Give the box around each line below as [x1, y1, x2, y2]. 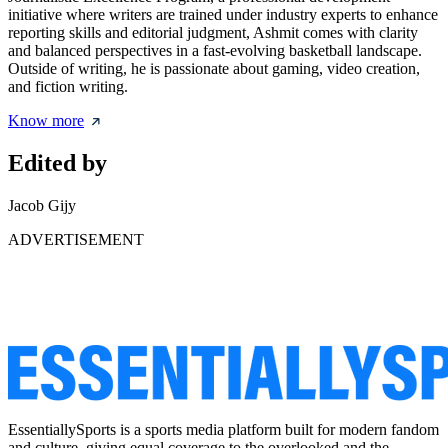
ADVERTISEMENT [8, 231, 144, 249]
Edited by [8, 150, 107, 177]
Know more [8, 112, 84, 130]
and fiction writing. [8, 78, 128, 96]
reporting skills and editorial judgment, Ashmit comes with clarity [8, 24, 418, 42]
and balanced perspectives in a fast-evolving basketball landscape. [8, 42, 422, 60]
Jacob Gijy [8, 197, 76, 215]
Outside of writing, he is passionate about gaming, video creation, [8, 60, 420, 78]
